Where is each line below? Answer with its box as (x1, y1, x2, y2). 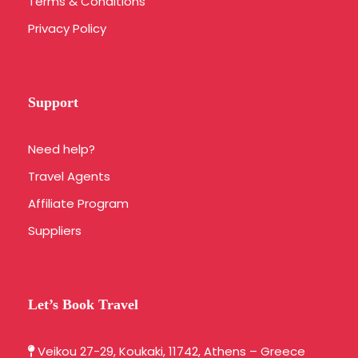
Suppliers (28, 222, 82, 240)
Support (28, 94, 78, 111)
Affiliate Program (28, 195, 129, 213)
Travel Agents (28, 168, 110, 185)
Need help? (28, 141, 95, 158)
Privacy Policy (28, 20, 106, 38)
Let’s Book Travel (28, 296, 138, 313)
